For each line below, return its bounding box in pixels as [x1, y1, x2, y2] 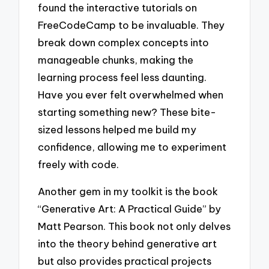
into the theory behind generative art [38, 237, 217, 250]
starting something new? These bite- [38, 106, 217, 119]
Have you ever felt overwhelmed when [38, 88, 224, 101]
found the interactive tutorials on [38, 1, 198, 14]
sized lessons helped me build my [38, 123, 197, 136]
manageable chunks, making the [38, 53, 194, 67]
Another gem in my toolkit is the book [38, 185, 219, 198]
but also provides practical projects [38, 255, 212, 268]
